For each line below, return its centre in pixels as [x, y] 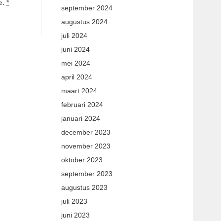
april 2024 [76, 77]
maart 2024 [79, 91]
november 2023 [86, 146]
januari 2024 [80, 118]
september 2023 [87, 174]
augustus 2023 [84, 187]
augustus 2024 [84, 22]
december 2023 [86, 132]
